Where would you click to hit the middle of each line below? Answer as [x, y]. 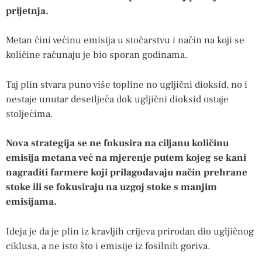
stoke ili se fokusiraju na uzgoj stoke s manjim [111, 187]
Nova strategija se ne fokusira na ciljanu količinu [117, 144]
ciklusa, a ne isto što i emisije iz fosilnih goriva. [108, 246]
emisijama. [31, 202]
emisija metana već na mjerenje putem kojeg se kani [126, 158]
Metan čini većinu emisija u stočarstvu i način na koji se [125, 41]
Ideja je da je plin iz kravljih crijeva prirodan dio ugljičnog [130, 231]
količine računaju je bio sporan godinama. [97, 55]
